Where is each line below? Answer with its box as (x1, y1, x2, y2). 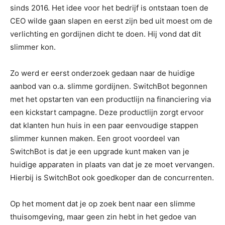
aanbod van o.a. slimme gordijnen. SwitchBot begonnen (10, 81, 207, 91)
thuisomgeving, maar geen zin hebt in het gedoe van (10, 211, 196, 221)
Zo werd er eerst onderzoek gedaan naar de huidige (10, 68, 195, 78)
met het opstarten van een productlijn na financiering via (10, 94, 211, 104)
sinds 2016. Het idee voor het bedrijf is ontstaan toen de (10, 3, 208, 13)
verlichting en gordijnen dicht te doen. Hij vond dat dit (10, 29, 201, 39)
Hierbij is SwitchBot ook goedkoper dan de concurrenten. (10, 172, 214, 182)
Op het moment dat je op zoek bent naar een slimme (10, 198, 195, 208)
